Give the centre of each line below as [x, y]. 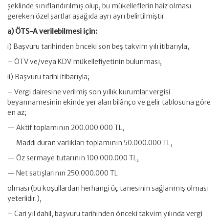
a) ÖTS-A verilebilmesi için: [52, 31]
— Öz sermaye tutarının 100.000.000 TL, [73, 158]
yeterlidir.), [24, 198]
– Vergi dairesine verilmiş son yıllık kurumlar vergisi [89, 92]
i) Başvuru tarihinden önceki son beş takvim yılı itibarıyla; [98, 46]
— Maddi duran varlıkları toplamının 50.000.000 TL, [90, 143]
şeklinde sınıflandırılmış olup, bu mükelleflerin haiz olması [99, 6]
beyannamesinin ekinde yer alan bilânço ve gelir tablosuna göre [109, 102]
